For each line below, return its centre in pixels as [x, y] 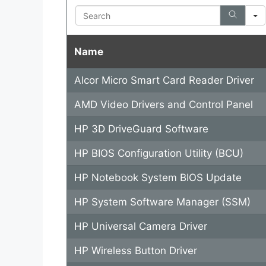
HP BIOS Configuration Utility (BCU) [159, 153]
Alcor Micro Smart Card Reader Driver [164, 80]
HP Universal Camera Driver [140, 227]
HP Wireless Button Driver [135, 251]
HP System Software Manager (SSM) [162, 202]
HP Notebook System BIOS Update [158, 178]
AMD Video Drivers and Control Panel [163, 105]
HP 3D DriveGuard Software [141, 129]
